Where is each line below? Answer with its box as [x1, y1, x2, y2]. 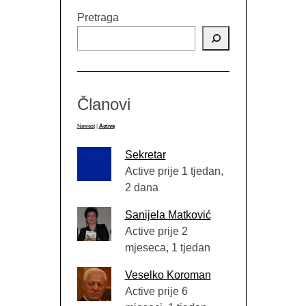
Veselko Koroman [124, 269, 211, 281]
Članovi [76, 95, 130, 114]
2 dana [124, 182, 158, 194]
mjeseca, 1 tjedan [124, 242, 210, 254]
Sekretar [124, 149, 166, 161]
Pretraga [76, 12, 119, 24]
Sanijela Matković [124, 209, 211, 221]
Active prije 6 [124, 286, 188, 298]
